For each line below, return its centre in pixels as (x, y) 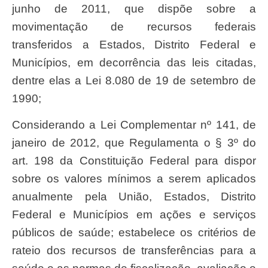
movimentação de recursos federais (134, 26)
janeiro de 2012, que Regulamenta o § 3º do (134, 143)
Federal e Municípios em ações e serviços (134, 215)
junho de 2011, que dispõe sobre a (134, 8)
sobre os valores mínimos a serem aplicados (134, 179)
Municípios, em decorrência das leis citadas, (134, 62)
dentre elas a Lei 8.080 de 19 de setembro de (134, 80)
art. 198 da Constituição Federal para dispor (134, 161)
